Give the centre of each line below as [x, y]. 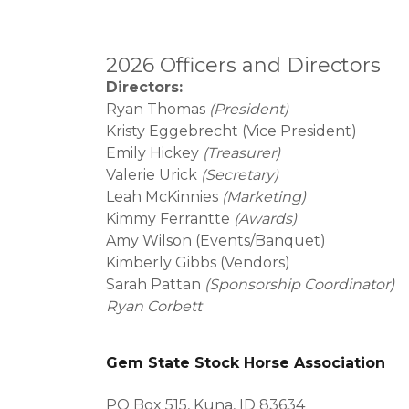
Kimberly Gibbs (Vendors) [198, 262]
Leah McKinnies [164, 197]
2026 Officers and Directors [243, 65]
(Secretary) [240, 175]
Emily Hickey [154, 153]
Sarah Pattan [155, 284]
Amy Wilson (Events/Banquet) [216, 241]
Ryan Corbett [154, 306]
